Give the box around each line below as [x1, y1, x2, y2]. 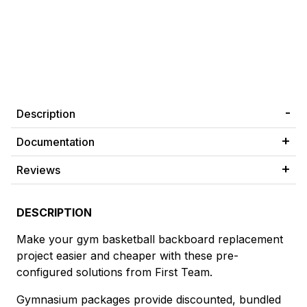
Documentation [16, 135, 95, 149]
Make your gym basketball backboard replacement [16, 232, 283, 246]
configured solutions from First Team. [16, 265, 212, 279]
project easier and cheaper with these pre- [16, 248, 238, 262]
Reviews [16, 163, 60, 177]
